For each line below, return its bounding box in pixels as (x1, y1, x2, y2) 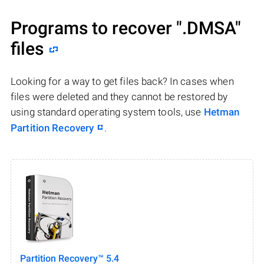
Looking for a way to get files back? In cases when (11, 75, 234, 88)
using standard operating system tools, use (11, 106, 204, 118)
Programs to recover (11, 18, 176, 39)
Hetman (203, 106, 240, 118)
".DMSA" (176, 18, 241, 39)
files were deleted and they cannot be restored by (11, 91, 228, 103)
